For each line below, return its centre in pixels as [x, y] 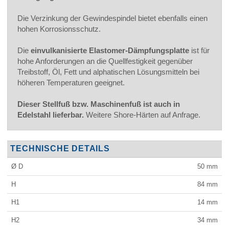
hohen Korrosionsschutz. [59, 29]
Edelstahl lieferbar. [51, 114]
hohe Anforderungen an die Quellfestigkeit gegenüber [105, 61]
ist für [199, 50]
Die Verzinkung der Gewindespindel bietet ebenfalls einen [112, 18]
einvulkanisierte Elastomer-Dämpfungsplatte [110, 50]
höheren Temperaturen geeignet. [71, 82]
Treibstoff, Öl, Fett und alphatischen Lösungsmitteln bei [108, 72]
